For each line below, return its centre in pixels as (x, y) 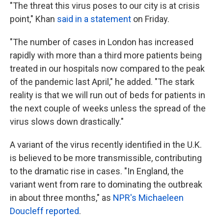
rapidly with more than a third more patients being (106, 55)
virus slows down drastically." (67, 122)
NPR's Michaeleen (148, 198)
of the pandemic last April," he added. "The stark (102, 82)
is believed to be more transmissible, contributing (106, 158)
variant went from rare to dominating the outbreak (106, 184)
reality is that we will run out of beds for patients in (108, 95)
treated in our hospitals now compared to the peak (107, 69)
